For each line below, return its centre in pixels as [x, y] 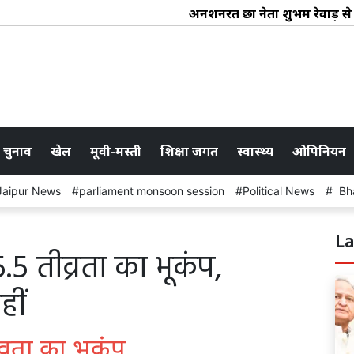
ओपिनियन [319, 151]
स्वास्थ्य [255, 151]
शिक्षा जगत [189, 151]
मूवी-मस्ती [116, 151]
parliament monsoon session [152, 190]
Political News [279, 190]
